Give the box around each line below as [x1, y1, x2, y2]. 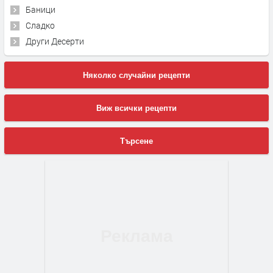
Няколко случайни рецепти [83, 70, 190, 80]
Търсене [120, 136, 153, 146]
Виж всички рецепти [96, 103, 177, 113]
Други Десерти [26, 35, 84, 47]
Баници [26, 3, 55, 15]
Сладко [26, 19, 55, 31]
